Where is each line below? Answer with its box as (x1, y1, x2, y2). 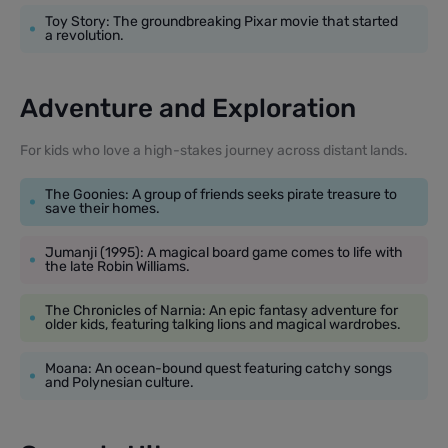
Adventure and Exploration (20, 92, 356, 124)
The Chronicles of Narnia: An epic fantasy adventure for (45, 301, 398, 319)
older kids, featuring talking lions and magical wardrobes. (45, 315, 401, 333)
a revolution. (45, 26, 124, 44)
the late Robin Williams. (45, 257, 190, 275)
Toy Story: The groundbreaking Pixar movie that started (45, 12, 398, 30)
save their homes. (45, 199, 160, 217)
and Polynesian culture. (45, 373, 194, 391)
